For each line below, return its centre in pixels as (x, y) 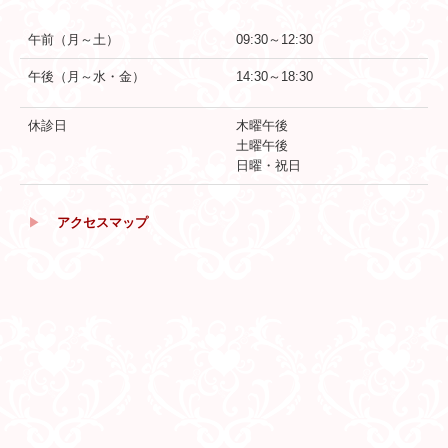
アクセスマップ (102, 222)
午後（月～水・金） (86, 76)
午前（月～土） (73, 39)
